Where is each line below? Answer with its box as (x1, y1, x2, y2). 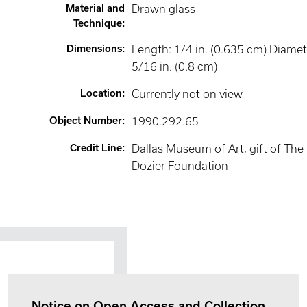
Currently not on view (132, 88, 243, 100)
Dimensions (66, 43, 123, 54)
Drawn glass (132, 3, 196, 15)
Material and (66, 3, 125, 14)
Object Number (49, 115, 123, 126)
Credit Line (70, 143, 123, 153)
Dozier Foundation (132, 160, 229, 172)
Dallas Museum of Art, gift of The (132, 143, 304, 155)
